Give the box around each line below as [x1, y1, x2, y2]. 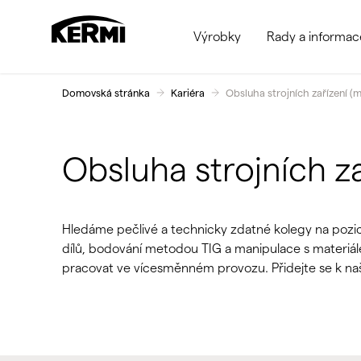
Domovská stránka [61, 87, 150, 98]
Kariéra [170, 87, 205, 98]
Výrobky [193, 29, 241, 44]
